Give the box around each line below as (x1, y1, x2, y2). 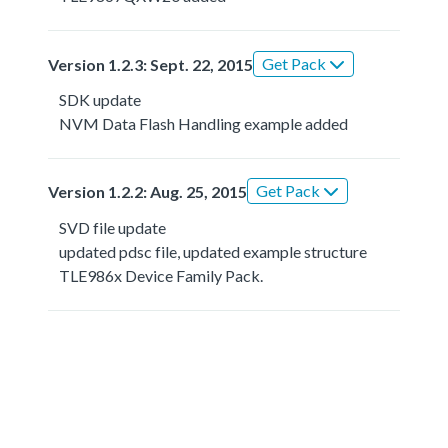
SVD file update (59, 217, 167, 237)
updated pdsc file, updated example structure (59, 241, 368, 261)
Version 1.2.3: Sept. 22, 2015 (48, 54, 253, 74)
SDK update (59, 89, 142, 109)
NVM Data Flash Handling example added (59, 113, 349, 133)
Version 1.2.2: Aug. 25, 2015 (48, 182, 247, 202)
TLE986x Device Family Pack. (59, 265, 264, 285)
